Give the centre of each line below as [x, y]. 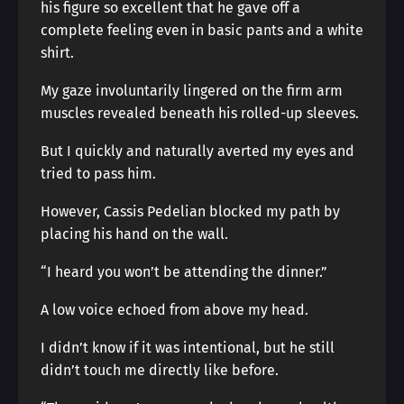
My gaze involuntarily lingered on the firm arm [192, 91]
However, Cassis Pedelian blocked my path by [190, 211]
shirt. [57, 53]
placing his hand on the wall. [134, 234]
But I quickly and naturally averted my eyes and [197, 151]
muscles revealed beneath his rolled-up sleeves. [200, 113]
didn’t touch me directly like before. [160, 370]
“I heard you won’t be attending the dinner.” [184, 272]
